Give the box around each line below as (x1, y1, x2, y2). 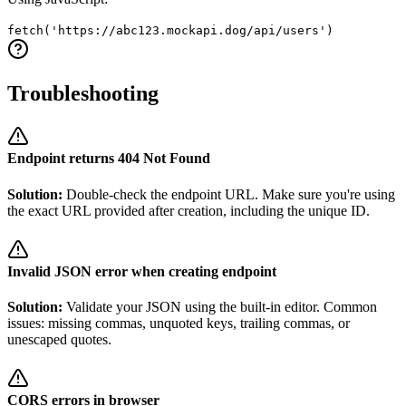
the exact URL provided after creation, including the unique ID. (7, 202, 370, 218)
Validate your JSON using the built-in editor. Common (66, 299, 377, 315)
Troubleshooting (7, 81, 159, 105)
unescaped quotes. (7, 332, 111, 348)
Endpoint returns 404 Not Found (7, 150, 210, 167)
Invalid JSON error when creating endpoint (7, 263, 276, 279)
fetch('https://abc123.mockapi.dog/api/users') (7, 24, 333, 38)
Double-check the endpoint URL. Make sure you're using (66, 186, 395, 202)
